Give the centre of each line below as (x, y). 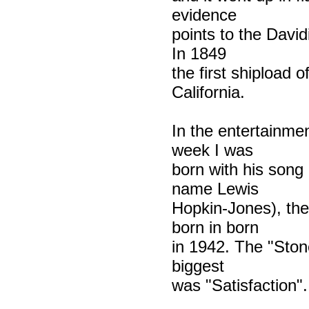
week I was (212, 150)
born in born (215, 227)
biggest (198, 266)
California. (208, 92)
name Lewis (215, 188)
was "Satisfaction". (239, 285)
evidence (204, 14)
